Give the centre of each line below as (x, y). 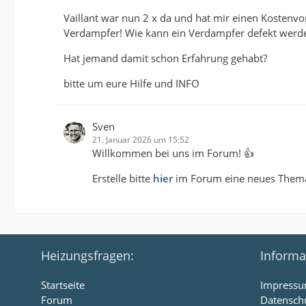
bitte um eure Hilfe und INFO (131, 84)
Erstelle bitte (123, 179)
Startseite (63, 285)
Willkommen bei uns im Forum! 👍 (173, 153)
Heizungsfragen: (87, 256)
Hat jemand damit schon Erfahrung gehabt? (165, 58)
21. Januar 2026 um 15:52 (141, 140)
